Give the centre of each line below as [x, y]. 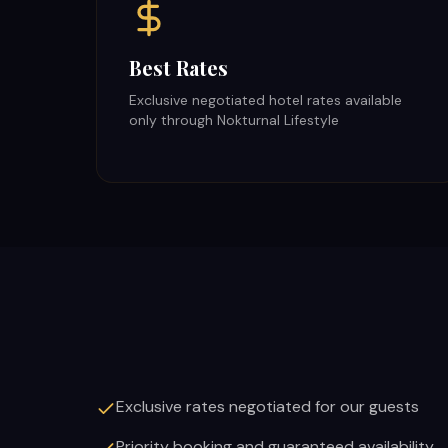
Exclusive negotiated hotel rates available [265, 100]
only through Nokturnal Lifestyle [234, 120]
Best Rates [178, 67]
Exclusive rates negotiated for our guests [267, 406]
